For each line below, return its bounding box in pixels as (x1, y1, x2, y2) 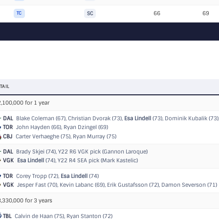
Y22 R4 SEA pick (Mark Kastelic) (58, 157, 138, 164)
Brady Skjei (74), (15, 148, 58, 155)
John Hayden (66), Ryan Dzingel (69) (15, 124, 108, 131)
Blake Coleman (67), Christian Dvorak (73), (15, 115, 124, 122)
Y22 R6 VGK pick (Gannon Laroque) (58, 148, 148, 155)
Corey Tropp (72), (15, 173, 61, 179)
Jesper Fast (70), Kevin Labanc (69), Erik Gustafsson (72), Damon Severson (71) (16, 181, 217, 189)
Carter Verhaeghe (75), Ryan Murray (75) (14, 132, 116, 140)
